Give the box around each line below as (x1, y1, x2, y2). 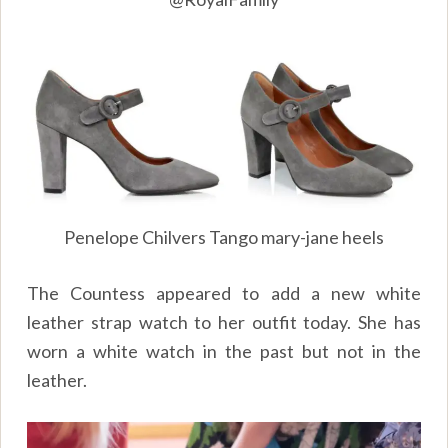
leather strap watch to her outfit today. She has (27, 310, 421, 333)
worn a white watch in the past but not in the (27, 339, 421, 362)
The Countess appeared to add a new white (27, 281, 421, 304)
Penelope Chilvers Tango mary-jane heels (64, 225, 384, 248)
